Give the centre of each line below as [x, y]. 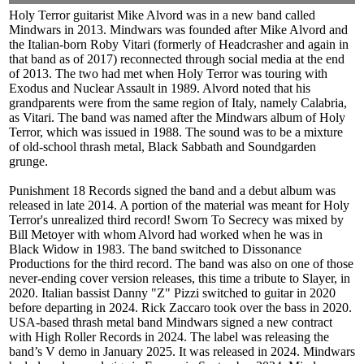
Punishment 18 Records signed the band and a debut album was [172, 191]
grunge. [28, 162]
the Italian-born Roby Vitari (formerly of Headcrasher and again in [179, 45]
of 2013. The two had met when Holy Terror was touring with [168, 74]
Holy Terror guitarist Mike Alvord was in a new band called [162, 15]
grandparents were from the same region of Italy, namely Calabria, [178, 103]
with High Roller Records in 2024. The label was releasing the [169, 337]
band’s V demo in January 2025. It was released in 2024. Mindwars [182, 352]
